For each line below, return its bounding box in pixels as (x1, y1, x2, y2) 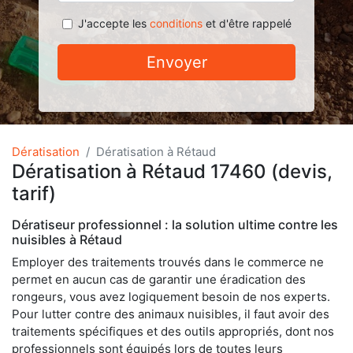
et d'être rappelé (202, 17, 292, 30)
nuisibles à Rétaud (12, 232, 122, 247)
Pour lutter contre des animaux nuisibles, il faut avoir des (12, 307, 329, 321)
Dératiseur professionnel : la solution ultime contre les (12, 217, 338, 232)
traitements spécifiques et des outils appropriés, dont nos (12, 324, 334, 339)
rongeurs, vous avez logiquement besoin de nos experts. (12, 289, 330, 304)
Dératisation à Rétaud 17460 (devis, (12, 160, 333, 183)
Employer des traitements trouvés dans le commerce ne (12, 255, 324, 269)
